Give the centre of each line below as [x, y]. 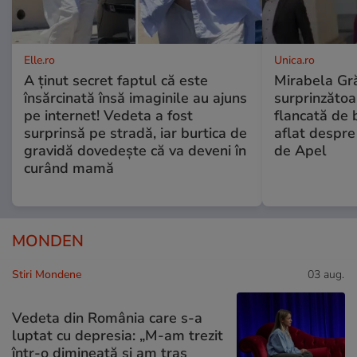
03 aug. [326, 275]
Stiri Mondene [47, 275]
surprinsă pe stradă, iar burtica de [135, 133]
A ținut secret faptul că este [116, 81]
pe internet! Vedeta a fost [108, 116]
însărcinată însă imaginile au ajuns [135, 98]
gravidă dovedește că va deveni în [135, 151]
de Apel [300, 151]
